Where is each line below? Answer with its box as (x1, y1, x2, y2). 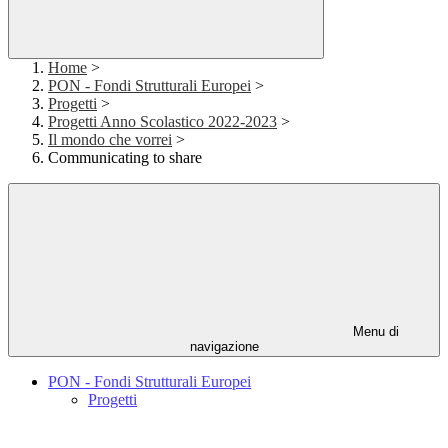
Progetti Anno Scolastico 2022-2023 (48, 113, 277, 131)
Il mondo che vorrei (48, 131, 172, 149)
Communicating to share (48, 149, 202, 167)
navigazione (189, 339, 259, 355)
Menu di (349, 324, 399, 340)
